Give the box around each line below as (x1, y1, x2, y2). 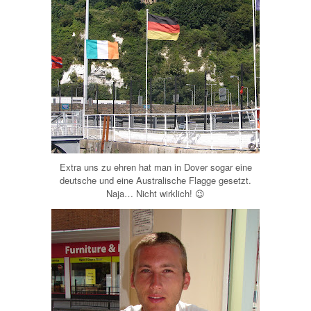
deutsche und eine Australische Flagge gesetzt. (60, 173, 251, 187)
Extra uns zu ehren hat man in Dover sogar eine (59, 160, 252, 174)
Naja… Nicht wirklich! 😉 (106, 186, 205, 200)
